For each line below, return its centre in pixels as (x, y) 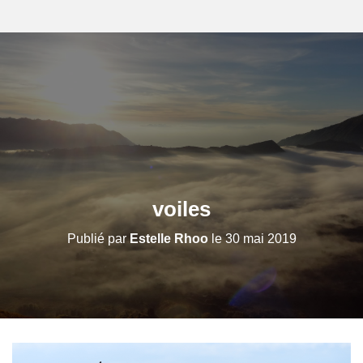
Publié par (98, 239)
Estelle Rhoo (169, 239)
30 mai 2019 (261, 239)
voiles (181, 209)
